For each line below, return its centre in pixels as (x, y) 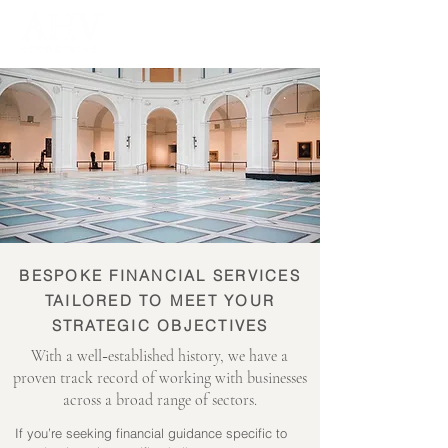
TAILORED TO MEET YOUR (160, 300)
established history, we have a (198, 356)
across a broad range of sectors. (159, 400)
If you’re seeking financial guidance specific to (151, 433)
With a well (66, 356)
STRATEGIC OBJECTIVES (160, 325)
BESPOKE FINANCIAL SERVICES (160, 275)
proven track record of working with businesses (159, 378)
